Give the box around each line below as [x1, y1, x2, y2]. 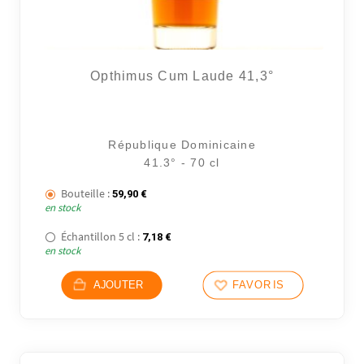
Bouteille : [61, 185, 110, 201]
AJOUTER [93, 279, 144, 292]
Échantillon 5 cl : [61, 229, 141, 245]
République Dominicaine [108, 137, 256, 151]
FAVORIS [232, 279, 284, 292]
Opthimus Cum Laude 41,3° [90, 68, 274, 83]
